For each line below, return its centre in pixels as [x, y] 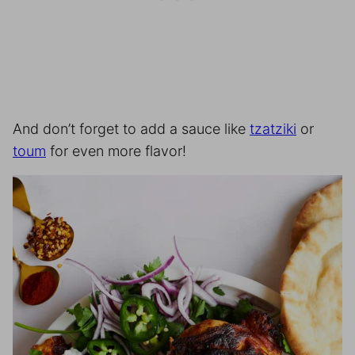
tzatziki [273, 128]
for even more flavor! [116, 151]
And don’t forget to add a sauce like [131, 128]
